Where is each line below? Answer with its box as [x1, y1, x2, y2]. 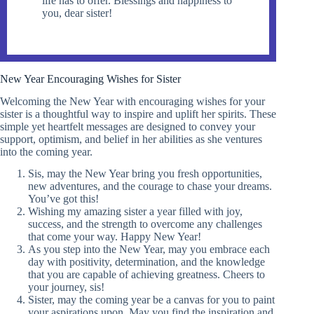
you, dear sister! [42, 6, 112, 19]
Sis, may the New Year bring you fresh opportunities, [28, 168, 262, 180]
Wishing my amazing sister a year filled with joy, [28, 205, 243, 218]
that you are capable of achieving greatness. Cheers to [28, 268, 265, 281]
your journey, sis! [28, 281, 104, 294]
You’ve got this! [28, 193, 99, 205]
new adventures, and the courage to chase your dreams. [28, 180, 272, 193]
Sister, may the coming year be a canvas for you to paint [28, 294, 275, 306]
